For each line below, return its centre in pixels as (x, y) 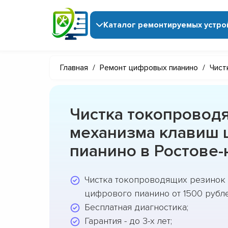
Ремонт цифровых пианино (149, 67)
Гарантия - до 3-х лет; (128, 221)
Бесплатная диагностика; (136, 207)
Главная (74, 67)
